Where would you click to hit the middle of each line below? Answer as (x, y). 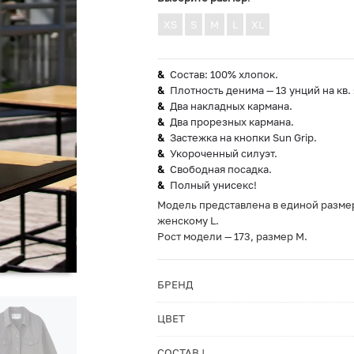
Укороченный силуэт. (223, 153)
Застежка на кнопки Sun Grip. (243, 137)
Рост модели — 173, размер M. (232, 236)
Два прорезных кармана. (232, 122)
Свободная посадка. (220, 169)
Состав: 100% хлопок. (224, 74)
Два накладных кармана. (231, 106)
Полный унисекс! (213, 185)
